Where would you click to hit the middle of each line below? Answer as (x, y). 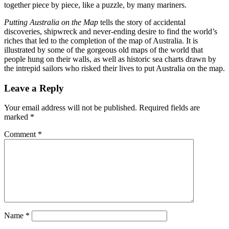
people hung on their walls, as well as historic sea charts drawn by (110, 59)
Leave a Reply (34, 88)
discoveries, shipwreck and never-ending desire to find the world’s (111, 31)
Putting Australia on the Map (51, 22)
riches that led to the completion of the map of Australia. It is (101, 40)
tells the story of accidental (142, 22)
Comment (21, 134)
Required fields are (169, 108)
